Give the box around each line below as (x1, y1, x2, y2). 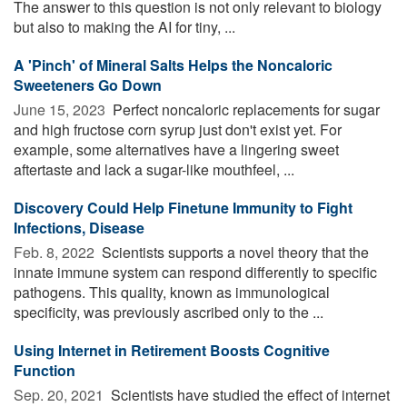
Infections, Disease (14, 216, 144, 238)
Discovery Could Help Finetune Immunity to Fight (14, 196, 352, 218)
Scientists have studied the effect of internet (107, 383, 390, 405)
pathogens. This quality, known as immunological (14, 281, 330, 303)
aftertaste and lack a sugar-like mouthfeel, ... (14, 158, 294, 180)
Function (14, 359, 75, 381)
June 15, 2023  (14, 98, 109, 120)
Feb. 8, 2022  (14, 241, 98, 263)
